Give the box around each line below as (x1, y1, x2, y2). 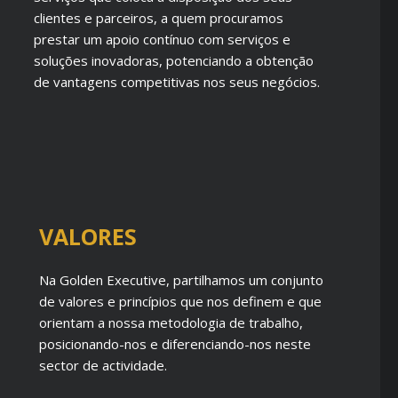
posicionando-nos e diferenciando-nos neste (38, 335, 311, 353)
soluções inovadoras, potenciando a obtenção (34, 52, 314, 69)
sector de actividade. (38, 356, 167, 374)
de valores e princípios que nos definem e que (38, 292, 322, 310)
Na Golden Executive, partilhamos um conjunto (38, 271, 323, 289)
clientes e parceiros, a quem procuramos (34, 9, 284, 27)
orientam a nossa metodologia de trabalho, (38, 314, 303, 331)
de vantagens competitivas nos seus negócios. (34, 73, 321, 91)
